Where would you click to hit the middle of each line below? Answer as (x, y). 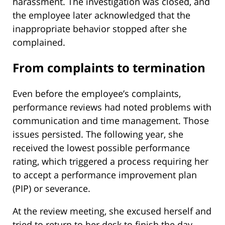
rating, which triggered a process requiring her (110, 161)
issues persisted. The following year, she (98, 134)
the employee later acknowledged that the (101, 15)
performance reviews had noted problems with (112, 107)
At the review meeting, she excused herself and (112, 211)
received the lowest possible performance (101, 148)
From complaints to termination (109, 68)
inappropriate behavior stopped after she (100, 28)
